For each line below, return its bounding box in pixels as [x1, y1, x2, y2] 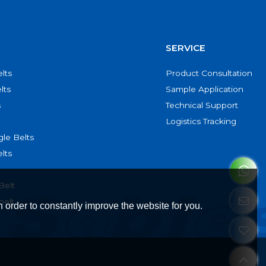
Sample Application [165, 84, 243, 94]
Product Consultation [165, 68, 252, 78]
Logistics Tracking [165, 116, 236, 126]
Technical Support [165, 100, 238, 110]
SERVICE [165, 42, 205, 53]
